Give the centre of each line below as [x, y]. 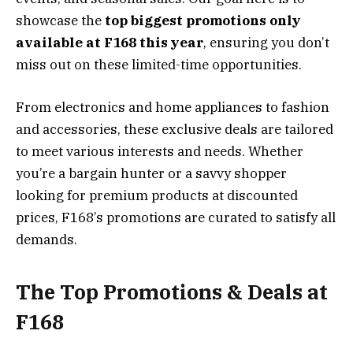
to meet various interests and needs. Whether [160, 151]
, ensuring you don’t [266, 42]
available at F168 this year [110, 42]
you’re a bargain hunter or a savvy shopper [151, 173]
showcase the [60, 20]
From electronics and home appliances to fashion [173, 107]
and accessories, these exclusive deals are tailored [175, 129]
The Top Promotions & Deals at [172, 292]
